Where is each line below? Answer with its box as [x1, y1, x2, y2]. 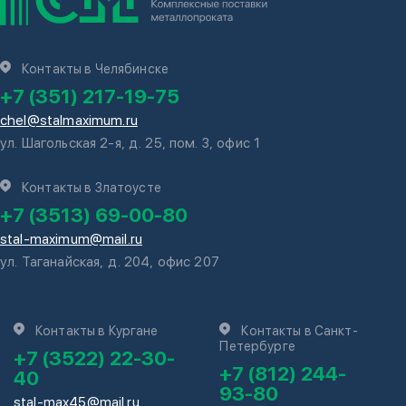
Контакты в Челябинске [22, 62, 169, 76]
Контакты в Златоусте [22, 180, 161, 195]
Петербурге [219, 339, 295, 353]
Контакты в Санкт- [241, 324, 358, 338]
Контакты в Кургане [35, 324, 159, 338]
